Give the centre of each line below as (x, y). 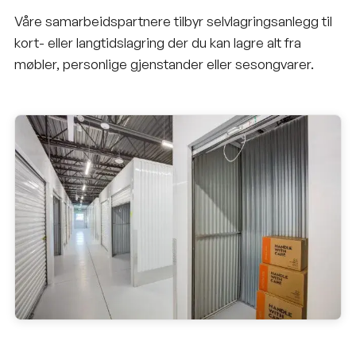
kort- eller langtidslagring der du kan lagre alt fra (158, 43)
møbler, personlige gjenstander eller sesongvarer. (164, 64)
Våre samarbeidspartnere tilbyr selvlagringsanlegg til (173, 21)
